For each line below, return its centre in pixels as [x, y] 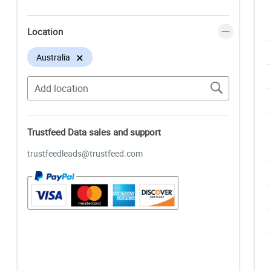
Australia [53, 57]
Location [45, 31]
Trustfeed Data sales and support [94, 132]
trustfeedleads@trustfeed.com [85, 154]
